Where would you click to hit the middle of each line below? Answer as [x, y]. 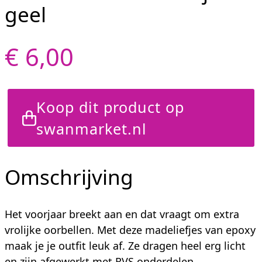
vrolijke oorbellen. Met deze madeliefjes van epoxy [130, 230]
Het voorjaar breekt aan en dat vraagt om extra [122, 214]
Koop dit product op [111, 107]
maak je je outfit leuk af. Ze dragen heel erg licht [125, 246]
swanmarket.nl [92, 128]
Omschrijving [69, 177]
